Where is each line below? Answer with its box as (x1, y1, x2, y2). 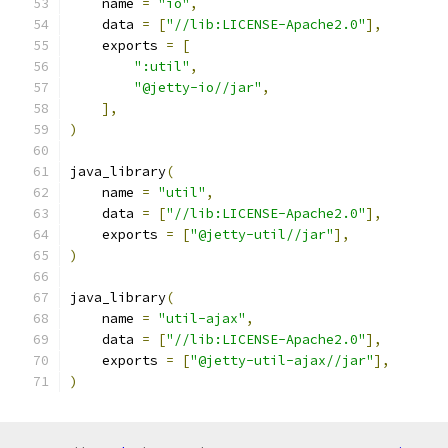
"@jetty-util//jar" (190, 226, 334, 243)
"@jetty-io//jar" (134, 79, 262, 96)
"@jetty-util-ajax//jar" (190, 352, 374, 369)
